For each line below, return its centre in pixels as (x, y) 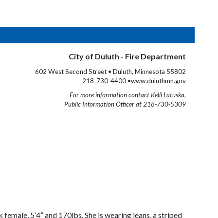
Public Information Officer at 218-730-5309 (125, 104)
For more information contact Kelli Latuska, (128, 95)
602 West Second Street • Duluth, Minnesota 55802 (110, 72)
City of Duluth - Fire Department (127, 56)
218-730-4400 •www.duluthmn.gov (134, 81)
